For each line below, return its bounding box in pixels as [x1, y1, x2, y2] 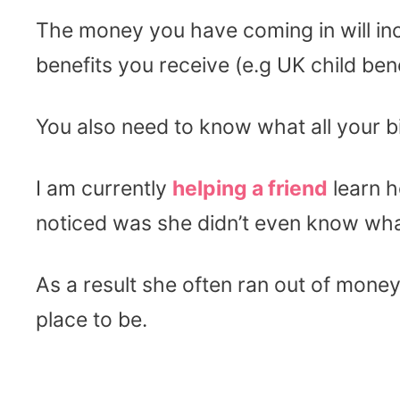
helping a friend [172, 175, 328, 201]
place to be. [36, 306, 147, 332]
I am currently [36, 175, 172, 201]
